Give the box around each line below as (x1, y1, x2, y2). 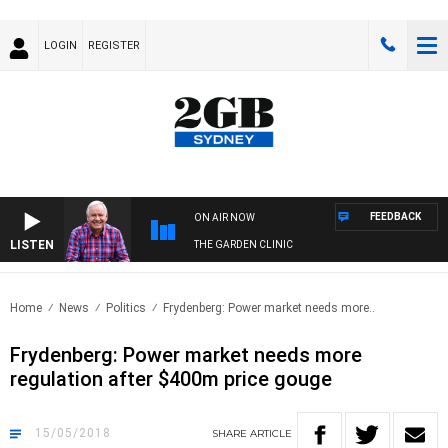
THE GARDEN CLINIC (194, 239, 293, 251)
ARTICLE (250, 427, 292, 441)
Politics (106, 301, 146, 316)
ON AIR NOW (194, 212, 255, 224)
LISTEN (10, 238, 54, 253)
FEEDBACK (370, 211, 421, 223)
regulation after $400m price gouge (10, 367, 332, 392)
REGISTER (88, 39, 140, 52)
